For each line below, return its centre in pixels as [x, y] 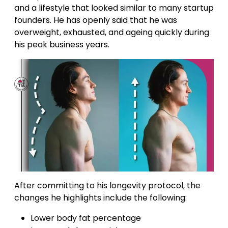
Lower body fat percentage [86, 218]
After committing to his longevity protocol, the [107, 185]
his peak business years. [62, 45]
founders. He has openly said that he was [96, 20]
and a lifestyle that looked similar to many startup [114, 8]
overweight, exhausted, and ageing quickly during [112, 33]
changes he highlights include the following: [101, 197]
